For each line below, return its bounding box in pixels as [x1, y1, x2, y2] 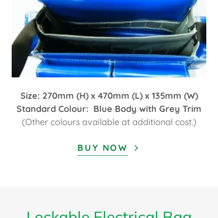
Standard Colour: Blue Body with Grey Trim [17, 103, 201, 115]
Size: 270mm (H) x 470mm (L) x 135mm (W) [20, 90, 198, 102]
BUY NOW [77, 142, 128, 154]
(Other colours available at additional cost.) [21, 116, 197, 128]
